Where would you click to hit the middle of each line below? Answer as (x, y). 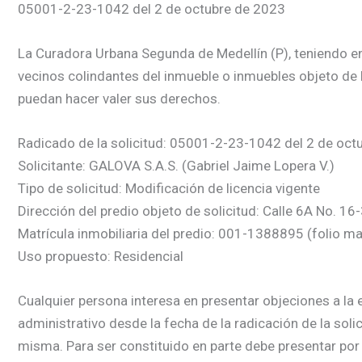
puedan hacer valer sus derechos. (119, 99)
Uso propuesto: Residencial (101, 257)
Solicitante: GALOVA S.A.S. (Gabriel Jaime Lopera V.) (176, 166)
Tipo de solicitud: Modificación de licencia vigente (169, 189)
